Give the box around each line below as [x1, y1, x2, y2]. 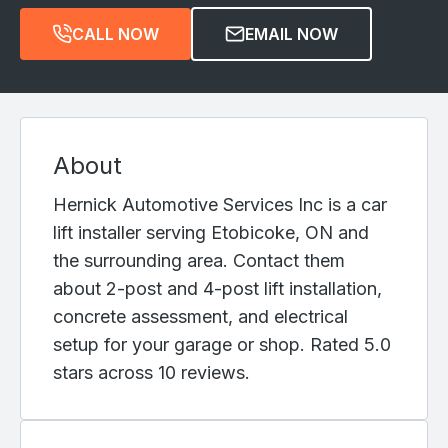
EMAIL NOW [245, 24, 338, 45]
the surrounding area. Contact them [53, 250, 345, 272]
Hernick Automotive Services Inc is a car [53, 194, 387, 216]
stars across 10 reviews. [53, 362, 250, 384]
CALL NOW [72, 24, 159, 45]
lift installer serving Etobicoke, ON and [53, 222, 369, 244]
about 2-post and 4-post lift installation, [53, 278, 382, 300]
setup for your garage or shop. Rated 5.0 [53, 334, 391, 356]
